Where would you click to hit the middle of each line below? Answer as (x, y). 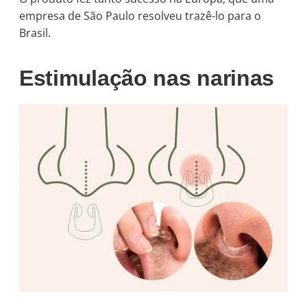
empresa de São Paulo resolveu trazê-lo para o (140, 15)
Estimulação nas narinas (147, 78)
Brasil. (35, 33)
